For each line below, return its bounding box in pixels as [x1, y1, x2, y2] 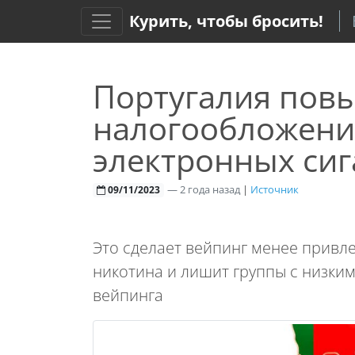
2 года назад [177, 182, 242, 197]
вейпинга [93, 284, 163, 306]
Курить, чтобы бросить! [128, 10, 323, 32]
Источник [250, 182, 299, 197]
